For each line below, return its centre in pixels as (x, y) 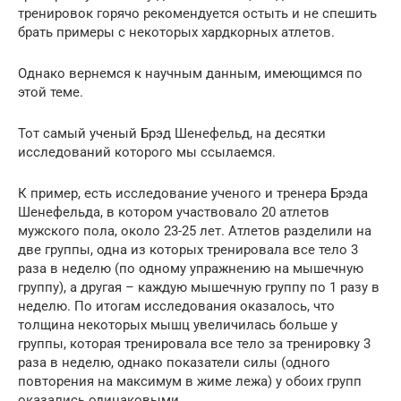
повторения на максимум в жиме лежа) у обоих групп (190, 382)
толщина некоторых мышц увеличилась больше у (178, 325)
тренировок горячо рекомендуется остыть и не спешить (197, 14)
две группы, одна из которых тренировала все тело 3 (188, 250)
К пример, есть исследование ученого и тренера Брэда (193, 194)
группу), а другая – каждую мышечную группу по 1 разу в (199, 288)
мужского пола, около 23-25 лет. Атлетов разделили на (195, 231)
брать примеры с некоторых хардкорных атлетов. (176, 33)
